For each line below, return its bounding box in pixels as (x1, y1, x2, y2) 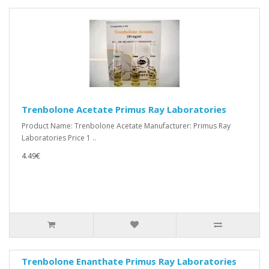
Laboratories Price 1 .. (22, 133, 96, 143)
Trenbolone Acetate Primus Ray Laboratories (22, 103, 226, 115)
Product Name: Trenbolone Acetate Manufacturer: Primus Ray (22, 121, 231, 131)
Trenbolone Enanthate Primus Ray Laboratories (22, 255, 237, 267)
